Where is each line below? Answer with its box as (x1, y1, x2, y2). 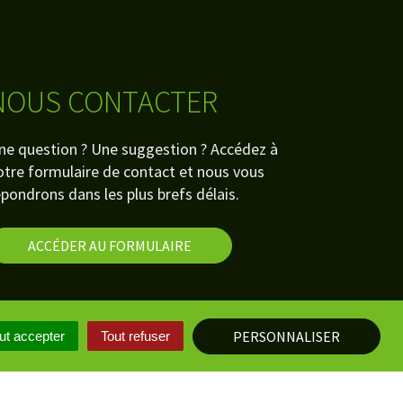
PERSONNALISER (233, 327, 340, 345)
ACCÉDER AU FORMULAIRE (28, 237, 192, 255)
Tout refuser (101, 328, 170, 344)
